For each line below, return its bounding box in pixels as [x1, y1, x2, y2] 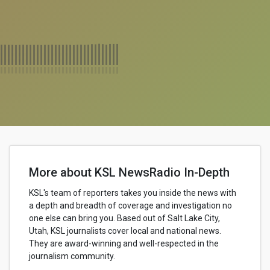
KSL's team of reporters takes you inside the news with [29, 188, 236, 198]
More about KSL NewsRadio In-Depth [29, 165, 230, 180]
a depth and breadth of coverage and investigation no [29, 201, 232, 210]
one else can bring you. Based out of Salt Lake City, [29, 213, 220, 223]
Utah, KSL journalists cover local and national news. [29, 226, 221, 236]
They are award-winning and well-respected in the [29, 239, 219, 248]
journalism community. [29, 251, 115, 261]
